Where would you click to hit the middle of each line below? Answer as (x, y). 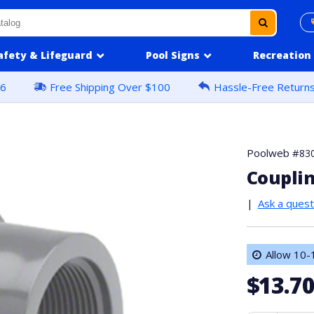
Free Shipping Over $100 (110, 87)
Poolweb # (273, 153)
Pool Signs (172, 55)
